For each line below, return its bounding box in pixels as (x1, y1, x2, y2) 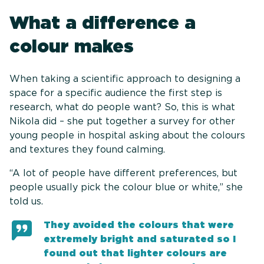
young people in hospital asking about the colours (9, 130, 245, 141)
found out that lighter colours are (44, 247, 227, 259)
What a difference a (9, 12, 196, 34)
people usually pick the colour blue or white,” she (9, 181, 243, 193)
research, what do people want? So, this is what (9, 101, 235, 113)
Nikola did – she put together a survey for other (9, 115, 235, 127)
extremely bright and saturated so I (44, 233, 236, 245)
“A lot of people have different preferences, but (9, 167, 237, 179)
